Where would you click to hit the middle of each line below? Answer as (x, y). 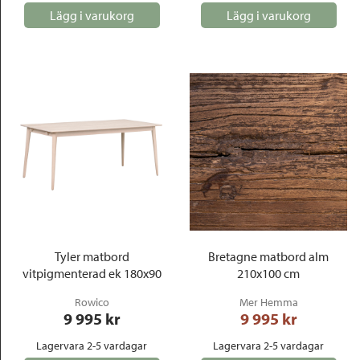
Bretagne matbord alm (268, 256)
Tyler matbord (92, 256)
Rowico (92, 302)
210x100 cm (268, 273)
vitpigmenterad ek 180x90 (92, 273)
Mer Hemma (268, 302)
